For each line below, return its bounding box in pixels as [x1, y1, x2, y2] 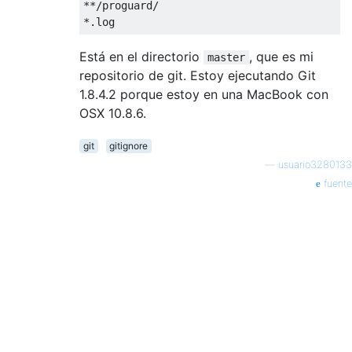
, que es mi [249, 48, 313, 64]
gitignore [109, 139, 148, 152]
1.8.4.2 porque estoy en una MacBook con [79, 86, 328, 102]
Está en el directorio [79, 48, 203, 64]
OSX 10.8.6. [79, 104, 146, 121]
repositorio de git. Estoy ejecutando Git [79, 67, 316, 83]
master [207, 50, 245, 64]
